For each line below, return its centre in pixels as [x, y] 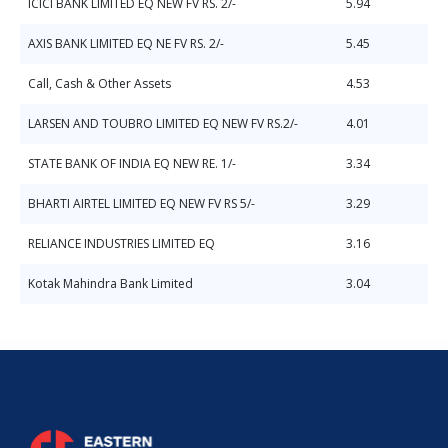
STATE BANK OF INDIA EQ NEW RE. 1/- [132, 163]
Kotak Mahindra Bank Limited [110, 283]
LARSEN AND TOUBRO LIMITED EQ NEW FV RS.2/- [163, 123]
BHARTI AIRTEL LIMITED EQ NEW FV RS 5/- [141, 203]
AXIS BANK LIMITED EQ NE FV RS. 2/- [126, 43]
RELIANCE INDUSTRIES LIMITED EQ [121, 243]
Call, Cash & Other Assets [99, 83]
